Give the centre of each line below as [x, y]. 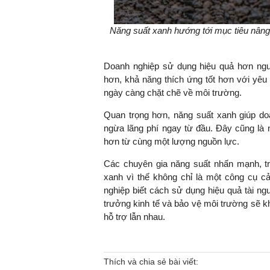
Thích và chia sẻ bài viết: [151, 262]
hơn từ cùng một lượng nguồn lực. [171, 142]
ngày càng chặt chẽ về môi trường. [173, 93]
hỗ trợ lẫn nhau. [134, 217]
